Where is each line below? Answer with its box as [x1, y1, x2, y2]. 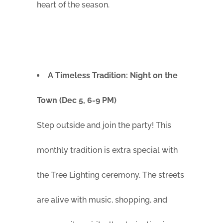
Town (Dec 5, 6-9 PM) [37, 96, 116, 106]
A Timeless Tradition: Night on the [48, 71, 178, 81]
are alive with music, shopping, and [37, 195, 167, 205]
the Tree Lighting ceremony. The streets [37, 170, 184, 180]
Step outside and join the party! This [37, 120, 171, 130]
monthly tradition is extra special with [37, 145, 178, 155]
